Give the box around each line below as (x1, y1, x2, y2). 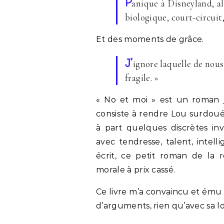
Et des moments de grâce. (96, 34, 204, 44)
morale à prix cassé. (96, 164, 175, 174)
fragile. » (125, 71, 159, 83)
